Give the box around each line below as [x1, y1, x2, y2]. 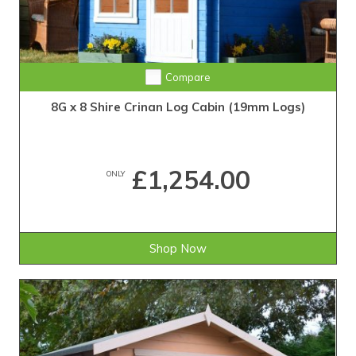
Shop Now [149, 241, 207, 257]
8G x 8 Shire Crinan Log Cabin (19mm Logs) [51, 99, 305, 115]
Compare [164, 71, 211, 84]
